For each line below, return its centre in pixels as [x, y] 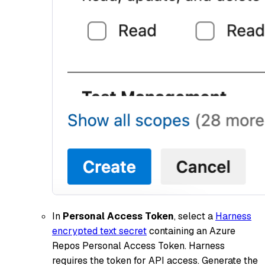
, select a [195, 216]
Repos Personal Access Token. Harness [138, 245]
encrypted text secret [99, 231]
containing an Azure [191, 231]
